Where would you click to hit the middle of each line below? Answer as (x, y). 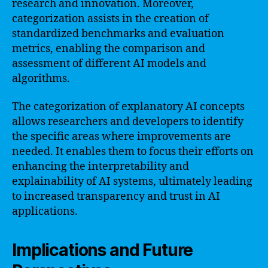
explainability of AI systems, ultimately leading (132, 182)
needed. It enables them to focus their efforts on (133, 152)
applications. (45, 211)
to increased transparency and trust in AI (116, 197)
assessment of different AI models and (109, 63)
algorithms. (41, 78)
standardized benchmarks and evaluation (118, 33)
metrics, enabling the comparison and (109, 48)
